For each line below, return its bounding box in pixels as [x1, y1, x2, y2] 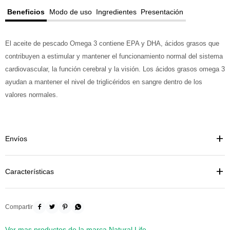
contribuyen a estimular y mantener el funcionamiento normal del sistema [5, 52, 223, 60]
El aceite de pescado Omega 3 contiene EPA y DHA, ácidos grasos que [5, 40, 219, 47]
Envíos [5, 135, 27, 143]
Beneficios [7, 8, 45, 16]
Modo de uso [49, 8, 92, 16]
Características [5, 167, 54, 176]
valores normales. [5, 91, 58, 99]
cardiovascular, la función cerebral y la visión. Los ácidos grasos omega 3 [5, 65, 225, 73]
